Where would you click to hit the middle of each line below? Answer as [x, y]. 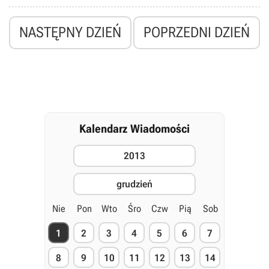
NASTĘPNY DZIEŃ [70, 32]
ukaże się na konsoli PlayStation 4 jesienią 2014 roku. [106, 10]
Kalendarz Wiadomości [134, 129]
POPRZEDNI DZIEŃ [197, 32]
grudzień [134, 184]
